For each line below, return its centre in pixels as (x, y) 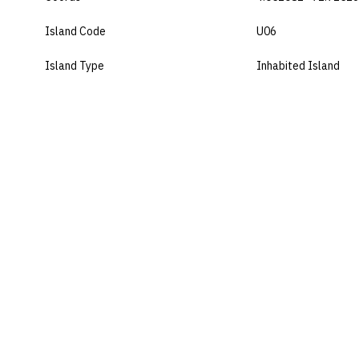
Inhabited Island (298, 65)
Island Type (75, 65)
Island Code (75, 31)
